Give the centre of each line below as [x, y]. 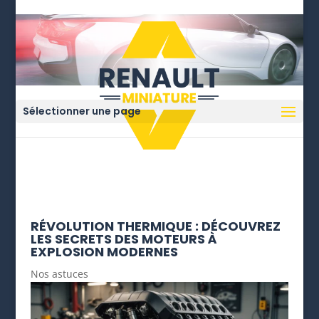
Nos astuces [59, 274]
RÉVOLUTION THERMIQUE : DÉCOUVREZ [155, 226]
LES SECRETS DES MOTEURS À [124, 239]
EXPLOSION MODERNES [104, 252]
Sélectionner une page [82, 111]
